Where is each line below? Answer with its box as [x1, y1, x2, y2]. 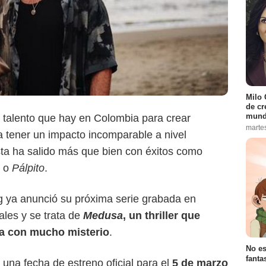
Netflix [25, 106, 45, 115]
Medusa [83, 210, 123, 222]
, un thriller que [123, 210, 200, 222]
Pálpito [12, 162, 45, 175]
